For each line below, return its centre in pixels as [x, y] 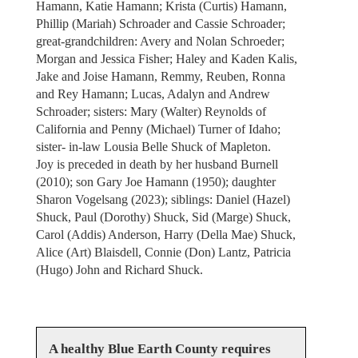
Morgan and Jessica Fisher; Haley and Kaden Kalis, [166, 58]
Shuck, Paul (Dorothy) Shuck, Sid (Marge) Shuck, [163, 217]
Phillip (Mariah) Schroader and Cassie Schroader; [160, 23]
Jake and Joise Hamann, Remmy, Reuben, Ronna [160, 76]
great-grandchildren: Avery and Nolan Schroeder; [160, 41]
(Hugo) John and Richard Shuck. [121, 269]
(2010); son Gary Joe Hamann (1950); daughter [155, 181]
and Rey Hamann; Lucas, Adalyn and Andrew [153, 93]
